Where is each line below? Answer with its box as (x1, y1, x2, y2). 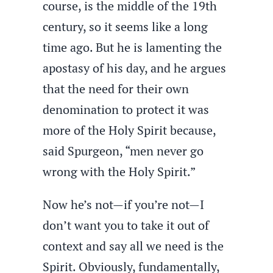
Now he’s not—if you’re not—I (43, 196, 205, 213)
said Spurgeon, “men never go (43, 143, 204, 159)
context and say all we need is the (43, 238, 224, 254)
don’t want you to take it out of (43, 217, 210, 233)
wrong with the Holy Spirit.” (43, 163, 196, 180)
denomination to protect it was (43, 101, 210, 118)
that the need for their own (43, 80, 190, 97)
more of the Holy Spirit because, (43, 122, 216, 138)
